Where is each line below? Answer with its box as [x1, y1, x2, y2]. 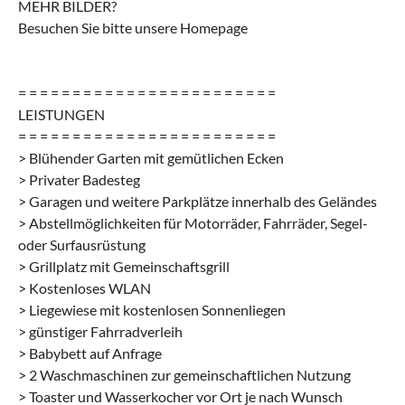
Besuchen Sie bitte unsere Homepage [18, 18, 248, 36]
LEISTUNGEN [18, 105, 105, 123]
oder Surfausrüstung [18, 235, 146, 253]
